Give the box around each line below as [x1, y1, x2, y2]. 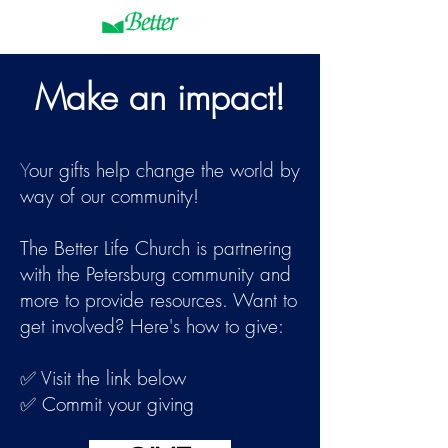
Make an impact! [35, 74, 285, 121]
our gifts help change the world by [29, 157, 300, 183]
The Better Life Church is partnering [20, 235, 292, 261]
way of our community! [20, 183, 199, 209]
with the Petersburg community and [20, 261, 291, 287]
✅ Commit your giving [20, 391, 200, 417]
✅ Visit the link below [20, 365, 186, 391]
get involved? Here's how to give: [20, 313, 284, 339]
